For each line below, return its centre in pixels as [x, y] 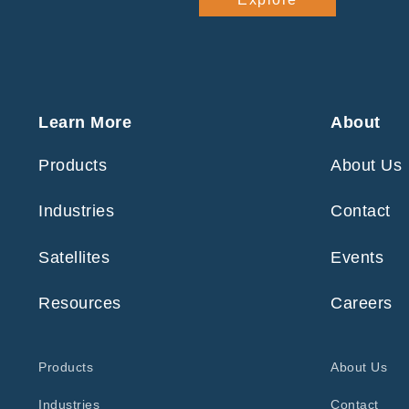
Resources [80, 304]
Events [357, 257]
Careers [362, 304]
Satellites [74, 257]
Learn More [85, 122]
